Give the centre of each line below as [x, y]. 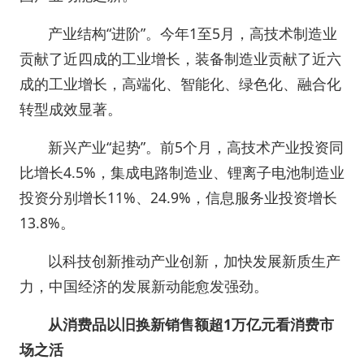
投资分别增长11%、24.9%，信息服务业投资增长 [178, 197]
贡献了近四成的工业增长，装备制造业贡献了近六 [180, 58]
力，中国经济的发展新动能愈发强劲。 [144, 286]
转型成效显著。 [71, 109]
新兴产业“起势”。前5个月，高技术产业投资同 [196, 147]
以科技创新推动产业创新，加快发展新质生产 [195, 261]
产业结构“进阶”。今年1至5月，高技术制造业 [193, 33]
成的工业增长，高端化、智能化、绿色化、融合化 [180, 84]
